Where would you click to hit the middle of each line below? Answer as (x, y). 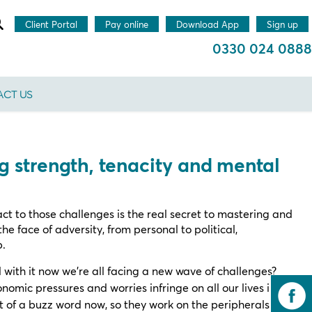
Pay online (127, 24)
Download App (208, 24)
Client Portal (51, 24)
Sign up (282, 24)
